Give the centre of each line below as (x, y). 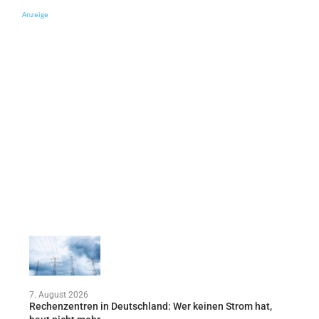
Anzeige (35, 14)
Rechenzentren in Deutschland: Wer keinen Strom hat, (150, 306)
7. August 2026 (58, 294)
